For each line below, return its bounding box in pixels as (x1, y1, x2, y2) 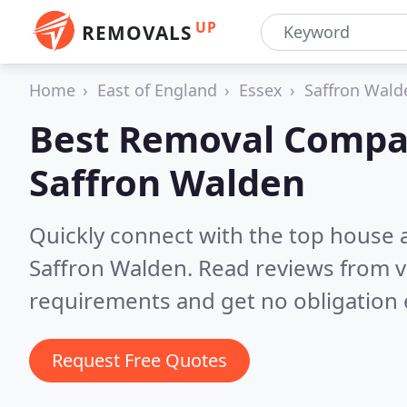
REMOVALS (82, 20, 192, 45)
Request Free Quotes (52, 348, 227, 372)
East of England (97, 79, 217, 101)
